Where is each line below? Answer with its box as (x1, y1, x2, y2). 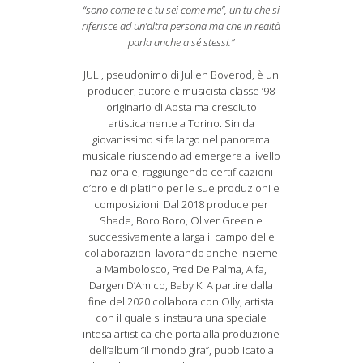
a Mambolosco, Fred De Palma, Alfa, (96, 262, 267, 276)
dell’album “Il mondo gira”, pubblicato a (88, 343, 274, 357)
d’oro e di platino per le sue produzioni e (83, 181, 280, 195)
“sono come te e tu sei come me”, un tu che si (83, 2, 280, 17)
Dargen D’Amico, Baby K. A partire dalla (89, 278, 274, 293)
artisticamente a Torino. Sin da (108, 116, 254, 130)
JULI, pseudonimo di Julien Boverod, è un (83, 67, 280, 82)
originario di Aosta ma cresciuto (105, 100, 257, 114)
